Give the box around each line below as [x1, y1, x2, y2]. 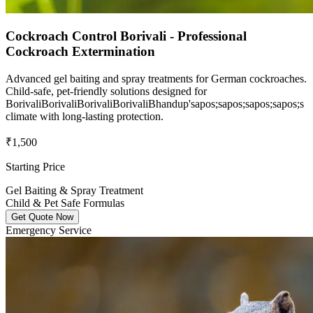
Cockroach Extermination [6, 44, 155, 59]
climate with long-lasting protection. [6, 110, 163, 122]
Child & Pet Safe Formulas [6, 196, 124, 209]
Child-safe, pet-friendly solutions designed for [6, 85, 207, 97]
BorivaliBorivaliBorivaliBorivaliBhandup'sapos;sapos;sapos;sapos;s [6, 97, 304, 110]
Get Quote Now [11, 211, 73, 222]
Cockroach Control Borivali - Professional [6, 29, 247, 44]
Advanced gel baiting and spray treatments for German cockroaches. [6, 72, 307, 85]
